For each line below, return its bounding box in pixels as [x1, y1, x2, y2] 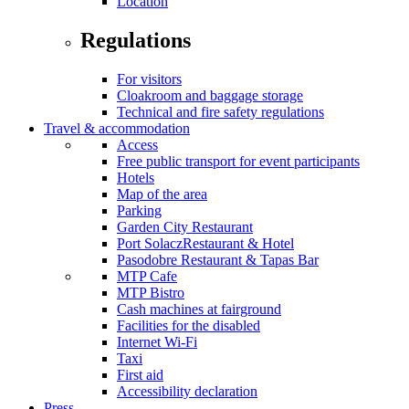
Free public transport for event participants [117, 152, 360, 169]
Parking [117, 202, 162, 218]
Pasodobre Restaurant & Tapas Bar [117, 251, 319, 267]
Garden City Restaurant [117, 218, 253, 235]
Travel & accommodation [44, 120, 190, 136]
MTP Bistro [117, 284, 184, 300]
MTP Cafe [117, 267, 177, 284]
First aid [117, 366, 163, 383]
